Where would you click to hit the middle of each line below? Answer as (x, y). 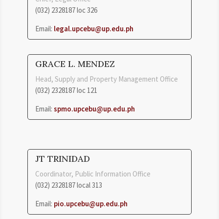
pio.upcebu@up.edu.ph (91, 203)
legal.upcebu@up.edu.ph (94, 28)
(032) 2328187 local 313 (69, 185)
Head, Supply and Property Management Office (107, 79)
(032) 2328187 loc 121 (66, 90)
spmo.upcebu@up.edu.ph (94, 109)
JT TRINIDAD (63, 158)
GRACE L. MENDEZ (75, 64)
